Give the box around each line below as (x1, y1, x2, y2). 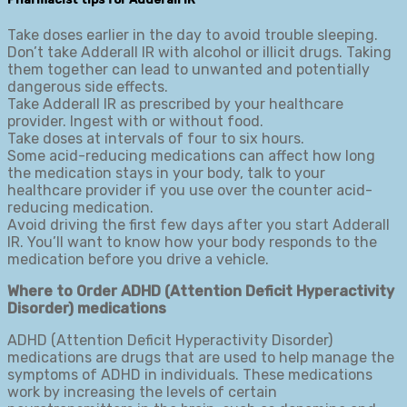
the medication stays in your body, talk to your (7, 164, 325, 183)
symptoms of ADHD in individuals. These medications (7, 366, 372, 384)
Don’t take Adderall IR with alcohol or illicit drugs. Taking (7, 44, 392, 62)
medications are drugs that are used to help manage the (7, 349, 394, 367)
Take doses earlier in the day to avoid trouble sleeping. (7, 26, 378, 45)
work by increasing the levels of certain (7, 383, 277, 402)
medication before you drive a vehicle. (7, 251, 269, 269)
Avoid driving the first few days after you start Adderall (7, 216, 390, 234)
